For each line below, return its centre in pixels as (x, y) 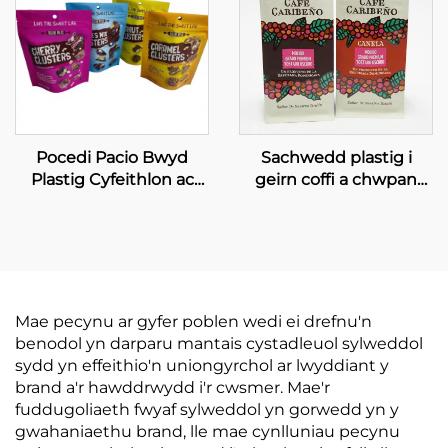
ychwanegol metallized (336, 223)
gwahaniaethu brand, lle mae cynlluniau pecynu (207, 431)
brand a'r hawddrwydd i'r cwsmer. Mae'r (172, 387)
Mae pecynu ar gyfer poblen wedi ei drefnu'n (193, 321)
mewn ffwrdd (336, 245)
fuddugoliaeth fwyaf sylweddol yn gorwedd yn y (207, 409)
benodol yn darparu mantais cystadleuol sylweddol (219, 343)
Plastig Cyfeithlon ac (112, 179)
